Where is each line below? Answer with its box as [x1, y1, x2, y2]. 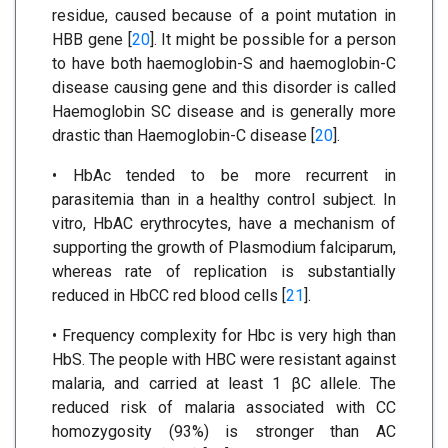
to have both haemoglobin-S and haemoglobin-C [52, 53, 396, 73]
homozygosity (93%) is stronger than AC [52, 421, 396, 441]
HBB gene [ [52, 29, 132, 49]
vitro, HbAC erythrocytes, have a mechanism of [52, 213, 396, 233]
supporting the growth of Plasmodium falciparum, [52, 237, 396, 257]
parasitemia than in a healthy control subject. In [52, 189, 396, 209]
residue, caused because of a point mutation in [52, 5, 396, 25]
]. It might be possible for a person [149, 29, 397, 49]
